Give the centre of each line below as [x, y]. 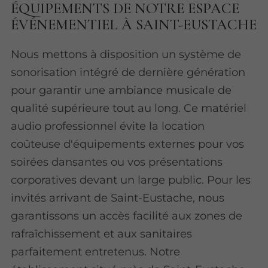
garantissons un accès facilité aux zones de [127, 215]
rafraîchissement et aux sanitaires [102, 233]
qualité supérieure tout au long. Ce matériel [129, 108]
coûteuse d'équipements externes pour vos [128, 144]
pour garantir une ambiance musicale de [121, 90]
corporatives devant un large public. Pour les [131, 179]
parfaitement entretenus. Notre [96, 251]
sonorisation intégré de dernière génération [128, 72]
